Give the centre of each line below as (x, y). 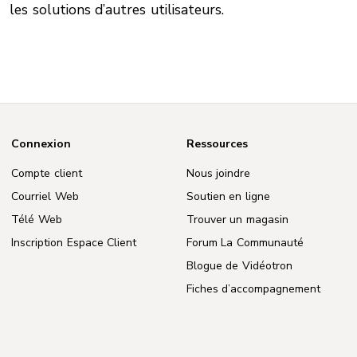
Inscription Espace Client (74, 242)
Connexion (41, 143)
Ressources (217, 143)
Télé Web (37, 219)
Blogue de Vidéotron (239, 265)
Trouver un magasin (237, 219)
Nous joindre (218, 173)
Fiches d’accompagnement (253, 288)
